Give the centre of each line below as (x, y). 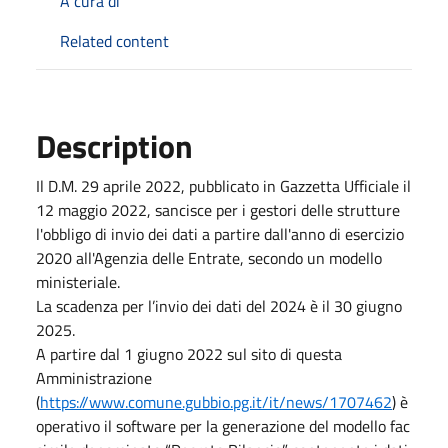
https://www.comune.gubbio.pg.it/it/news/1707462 (216, 402)
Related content (114, 41)
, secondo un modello (311, 258)
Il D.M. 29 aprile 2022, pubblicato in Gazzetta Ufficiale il (223, 186)
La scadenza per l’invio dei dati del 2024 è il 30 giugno (219, 306)
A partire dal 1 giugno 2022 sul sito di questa (189, 354)
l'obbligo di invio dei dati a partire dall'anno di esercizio (220, 234)
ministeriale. (78, 282)
